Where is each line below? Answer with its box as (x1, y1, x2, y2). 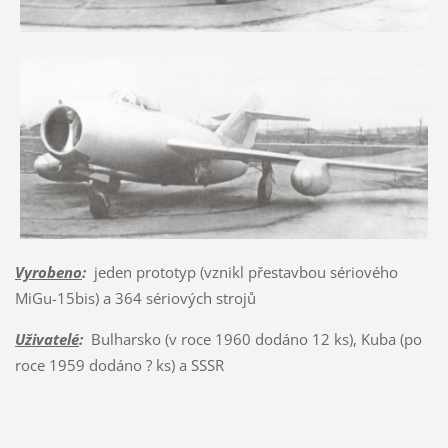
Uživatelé (14, 329, 79, 350)
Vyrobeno (14, 262, 82, 283)
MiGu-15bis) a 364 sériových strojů (14, 288, 256, 309)
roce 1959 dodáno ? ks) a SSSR (14, 355, 224, 376)
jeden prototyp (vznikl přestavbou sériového (85, 262, 398, 283)
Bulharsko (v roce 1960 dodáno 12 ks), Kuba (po (82, 329, 422, 350)
